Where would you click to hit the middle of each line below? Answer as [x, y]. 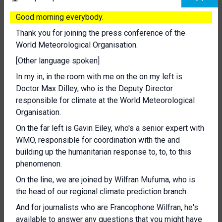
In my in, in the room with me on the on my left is [99, 77]
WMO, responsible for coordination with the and [98, 140]
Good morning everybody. [60, 17]
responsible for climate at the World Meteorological [105, 100]
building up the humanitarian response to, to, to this [104, 152]
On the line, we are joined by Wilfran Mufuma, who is [106, 180]
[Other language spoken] [58, 61]
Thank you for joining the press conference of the [101, 33]
